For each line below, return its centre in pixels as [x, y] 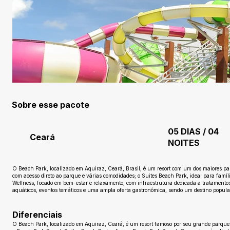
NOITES [184, 142]
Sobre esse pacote [51, 105]
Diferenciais [37, 214]
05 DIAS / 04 [193, 131]
